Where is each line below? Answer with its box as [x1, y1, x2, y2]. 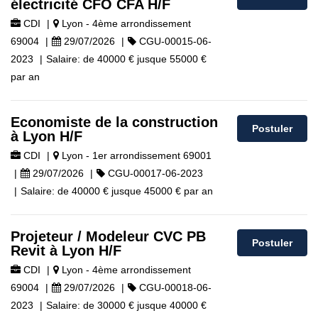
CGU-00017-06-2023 [105, 168, 203, 179]
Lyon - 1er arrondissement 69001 [59, 150, 212, 161]
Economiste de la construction [11, 114, 218, 130]
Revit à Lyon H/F [11, 243, 121, 258]
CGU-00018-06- [136, 282, 212, 293]
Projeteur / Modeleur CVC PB [11, 229, 206, 244]
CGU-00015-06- [136, 35, 212, 47]
